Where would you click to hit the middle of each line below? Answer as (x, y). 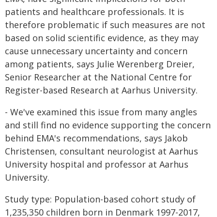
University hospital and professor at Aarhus (97, 164)
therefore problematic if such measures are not (105, 25)
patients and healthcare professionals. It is (94, 12)
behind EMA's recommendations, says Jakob (96, 138)
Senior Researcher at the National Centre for (98, 77)
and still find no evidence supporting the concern (108, 125)
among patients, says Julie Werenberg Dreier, (100, 64)
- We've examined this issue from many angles (101, 112)
